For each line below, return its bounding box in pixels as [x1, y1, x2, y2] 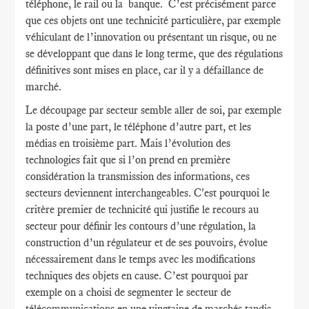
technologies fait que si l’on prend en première [26, 153, 231, 166]
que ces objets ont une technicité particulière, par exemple [26, 14, 281, 27]
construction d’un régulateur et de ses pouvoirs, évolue [26, 236, 268, 249]
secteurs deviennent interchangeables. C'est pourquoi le [26, 186, 270, 199]
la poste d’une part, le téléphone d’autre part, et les [26, 120, 252, 133]
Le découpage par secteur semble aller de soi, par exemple [26, 103, 282, 117]
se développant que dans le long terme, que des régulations [26, 47, 283, 60]
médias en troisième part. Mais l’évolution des [26, 137, 231, 150]
